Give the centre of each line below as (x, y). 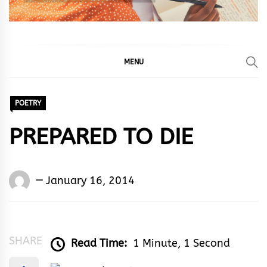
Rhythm (52, 230)
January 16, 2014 (90, 180)
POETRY (28, 103)
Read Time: (99, 243)
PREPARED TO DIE (101, 137)
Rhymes (52, 195)
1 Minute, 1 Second (181, 243)
